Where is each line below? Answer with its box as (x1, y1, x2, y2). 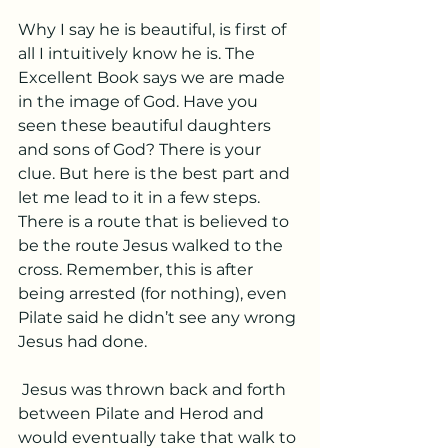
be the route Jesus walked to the (18, 236, 287, 255)
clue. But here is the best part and (18, 164, 294, 183)
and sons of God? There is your (18, 140, 265, 159)
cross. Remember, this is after (18, 260, 257, 279)
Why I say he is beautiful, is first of (18, 20, 290, 39)
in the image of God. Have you (18, 92, 262, 111)
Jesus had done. (18, 332, 147, 351)
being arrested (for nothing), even (18, 284, 291, 303)
